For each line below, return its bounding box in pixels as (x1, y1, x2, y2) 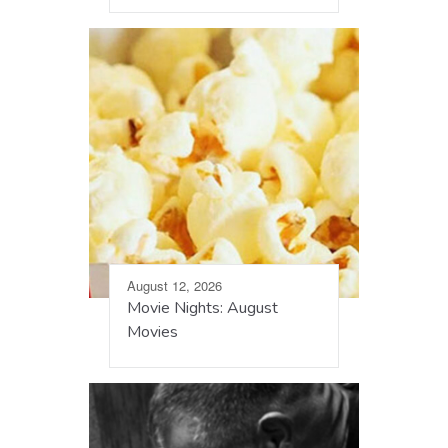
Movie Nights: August (127, 297, 278, 320)
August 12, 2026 (127, 276, 222, 296)
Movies (127, 321, 178, 344)
